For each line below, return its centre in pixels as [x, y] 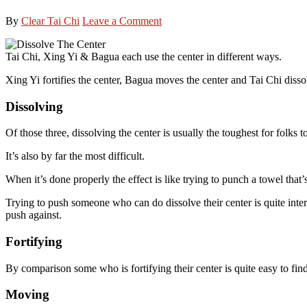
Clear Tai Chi [50, 21]
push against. [34, 215]
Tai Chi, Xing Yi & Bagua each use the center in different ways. [144, 56]
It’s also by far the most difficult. [75, 156]
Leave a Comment [122, 21]
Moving [27, 295]
